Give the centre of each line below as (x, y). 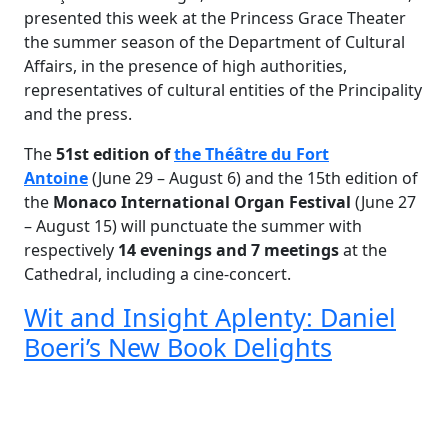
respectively (71, 250)
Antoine (56, 178)
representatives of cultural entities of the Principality (223, 90)
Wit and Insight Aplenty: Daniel (210, 317)
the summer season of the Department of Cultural (214, 42)
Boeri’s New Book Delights (178, 347)
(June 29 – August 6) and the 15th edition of (253, 178)
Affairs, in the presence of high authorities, (185, 66)
